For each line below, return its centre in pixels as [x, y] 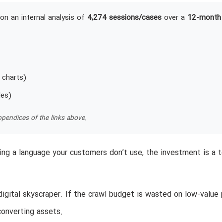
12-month [204, 18]
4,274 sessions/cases [124, 18]
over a [174, 18]
